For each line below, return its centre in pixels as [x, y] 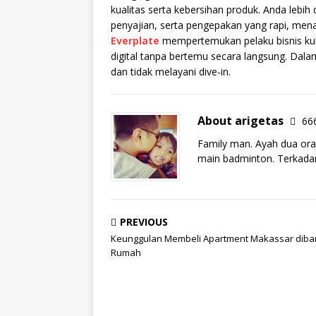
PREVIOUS [144, 222]
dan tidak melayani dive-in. [171, 72]
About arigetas [242, 121]
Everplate [135, 41]
